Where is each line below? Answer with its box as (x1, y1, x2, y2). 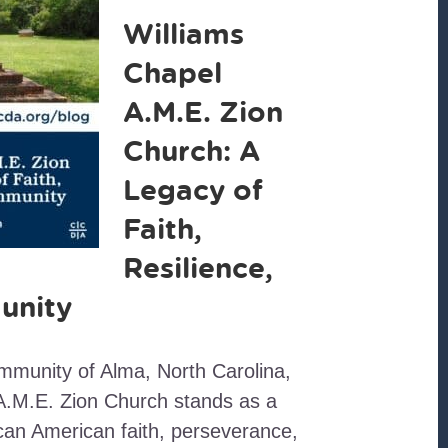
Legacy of (122, 170, 263, 209)
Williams (122, 14, 244, 53)
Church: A (122, 131, 260, 170)
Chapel (122, 53, 222, 92)
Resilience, (122, 248, 273, 287)
